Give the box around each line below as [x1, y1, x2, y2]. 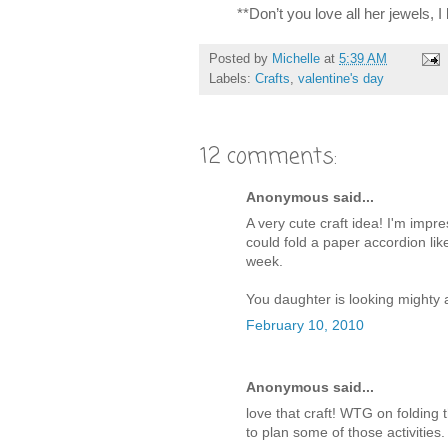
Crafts [255, 71, 290, 86]
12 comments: [201, 139, 337, 174]
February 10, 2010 [246, 316, 364, 333]
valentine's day [298, 71, 384, 86]
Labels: [209, 71, 255, 86]
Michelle [272, 51, 320, 66]
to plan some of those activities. [246, 423, 445, 440]
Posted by [209, 51, 272, 66]
